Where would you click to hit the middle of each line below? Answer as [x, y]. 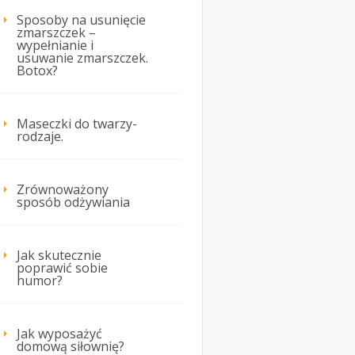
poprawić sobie [62, 268]
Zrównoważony [63, 190]
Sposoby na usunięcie [81, 20]
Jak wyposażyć [59, 334]
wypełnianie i [55, 46]
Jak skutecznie [59, 256]
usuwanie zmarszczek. [82, 58]
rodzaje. [40, 137]
